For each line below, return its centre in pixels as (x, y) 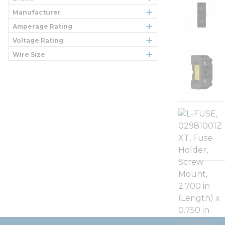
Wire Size (29, 54)
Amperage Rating (42, 26)
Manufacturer (37, 12)
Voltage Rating (38, 40)
